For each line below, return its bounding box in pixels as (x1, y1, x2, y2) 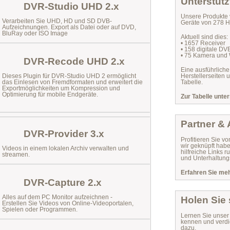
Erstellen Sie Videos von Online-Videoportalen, (2, 200, 133, 207)
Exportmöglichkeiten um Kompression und (2, 85, 120, 92)
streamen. (2, 151, 30, 158)
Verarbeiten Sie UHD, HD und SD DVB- (2, 17, 112, 25)
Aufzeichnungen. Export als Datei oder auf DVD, (2, 24, 136, 31)
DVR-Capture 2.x (24, 177, 102, 188)
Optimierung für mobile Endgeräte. (2, 91, 98, 98)
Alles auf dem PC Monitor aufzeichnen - (2, 194, 112, 201)
